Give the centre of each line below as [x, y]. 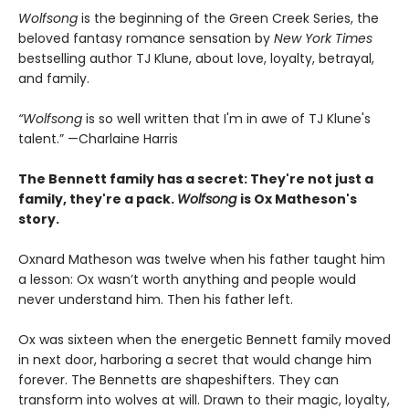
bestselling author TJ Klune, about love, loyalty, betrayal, [196, 58]
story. [39, 219]
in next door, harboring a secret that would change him [195, 359]
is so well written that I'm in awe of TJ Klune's [226, 118]
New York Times [323, 38]
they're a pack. [123, 199]
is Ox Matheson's [299, 199]
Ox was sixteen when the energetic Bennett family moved [204, 339]
